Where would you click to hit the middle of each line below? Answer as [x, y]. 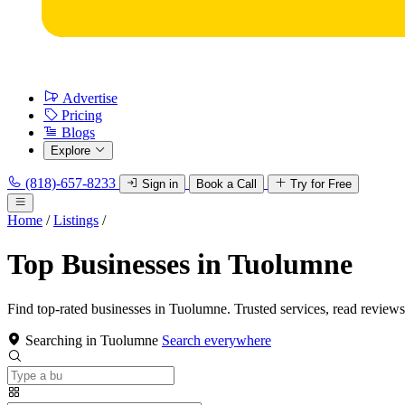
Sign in [160, 184]
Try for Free [321, 184]
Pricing [82, 115]
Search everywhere [217, 340]
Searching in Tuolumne [92, 340]
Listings [76, 220]
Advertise [90, 98]
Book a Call [226, 184]
